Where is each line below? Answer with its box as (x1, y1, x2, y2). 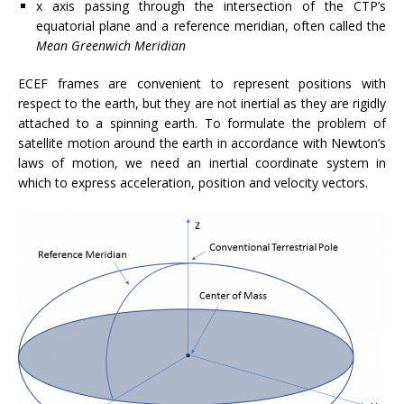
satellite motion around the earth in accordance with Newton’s (18, 134, 386, 152)
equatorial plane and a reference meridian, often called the (36, 17, 386, 35)
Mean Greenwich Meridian (36, 37, 186, 55)
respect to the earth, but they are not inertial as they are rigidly (18, 95, 386, 113)
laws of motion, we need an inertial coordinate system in (18, 154, 386, 172)
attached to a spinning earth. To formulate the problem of (18, 115, 386, 133)
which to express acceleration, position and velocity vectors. (18, 174, 368, 192)
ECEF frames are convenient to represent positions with (18, 75, 386, 93)
